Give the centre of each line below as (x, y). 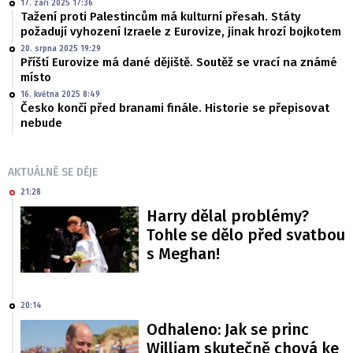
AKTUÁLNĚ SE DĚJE (53, 172)
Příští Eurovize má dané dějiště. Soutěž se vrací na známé (179, 62)
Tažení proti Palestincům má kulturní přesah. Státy (161, 17)
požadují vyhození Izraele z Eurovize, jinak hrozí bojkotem (181, 32)
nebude (41, 123)
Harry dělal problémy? (228, 216)
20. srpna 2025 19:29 (61, 49)
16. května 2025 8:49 (60, 95)
